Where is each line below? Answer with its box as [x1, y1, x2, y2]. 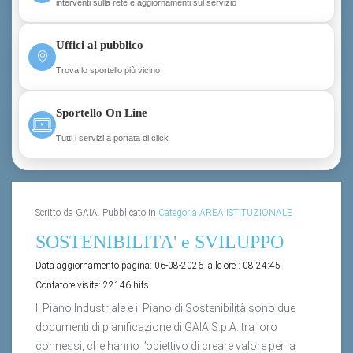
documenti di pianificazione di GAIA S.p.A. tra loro [35, 321, 277, 334]
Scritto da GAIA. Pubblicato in [35, 207, 158, 219]
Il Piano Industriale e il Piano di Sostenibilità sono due [35, 302, 295, 315]
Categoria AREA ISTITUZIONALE [158, 207, 292, 219]
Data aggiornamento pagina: [35, 260, 154, 272]
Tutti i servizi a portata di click [56, 132, 169, 143]
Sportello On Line [56, 106, 147, 119]
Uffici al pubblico [56, 38, 143, 51]
